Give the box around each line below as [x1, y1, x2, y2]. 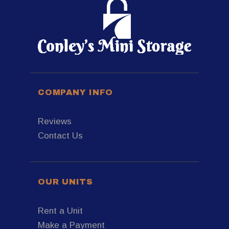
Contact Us [38, 130, 83, 141]
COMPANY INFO [38, 88, 113, 97]
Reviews [38, 116, 72, 126]
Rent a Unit [38, 205, 83, 216]
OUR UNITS [38, 177, 93, 186]
